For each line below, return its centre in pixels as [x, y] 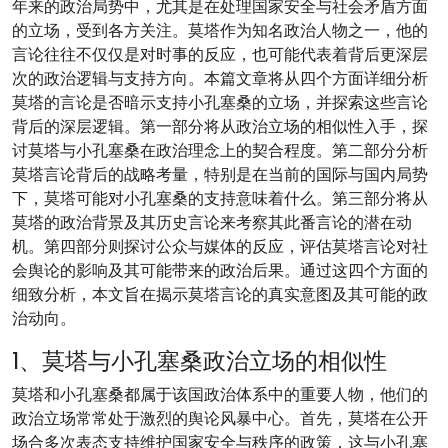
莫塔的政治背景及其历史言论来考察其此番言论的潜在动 [212, 222]
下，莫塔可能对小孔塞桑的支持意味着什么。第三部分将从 [220, 198]
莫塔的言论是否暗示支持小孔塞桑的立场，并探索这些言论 [220, 102]
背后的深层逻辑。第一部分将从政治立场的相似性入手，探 [220, 126]
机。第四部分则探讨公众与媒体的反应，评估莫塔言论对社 [220, 246]
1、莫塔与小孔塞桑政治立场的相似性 [199, 360]
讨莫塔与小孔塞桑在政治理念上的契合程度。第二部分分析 [220, 150]
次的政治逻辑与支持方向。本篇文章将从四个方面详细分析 [220, 78]
